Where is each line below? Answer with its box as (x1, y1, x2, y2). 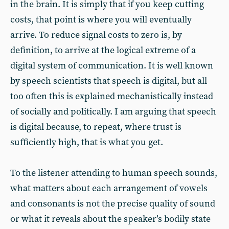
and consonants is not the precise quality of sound (10, 198, 215, 210)
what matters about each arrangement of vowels (10, 182, 208, 194)
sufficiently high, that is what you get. (10, 136, 163, 148)
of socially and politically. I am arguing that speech (10, 106, 216, 118)
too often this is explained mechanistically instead (10, 90, 213, 102)
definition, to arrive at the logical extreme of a (10, 44, 196, 56)
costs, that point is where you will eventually (10, 14, 192, 26)
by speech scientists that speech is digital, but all (10, 75, 207, 87)
